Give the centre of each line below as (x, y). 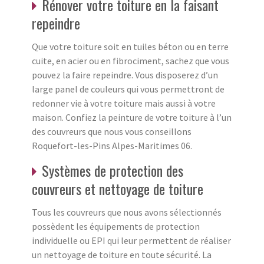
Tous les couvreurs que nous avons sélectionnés (127, 212)
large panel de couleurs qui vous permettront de (128, 89)
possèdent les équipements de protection (116, 227)
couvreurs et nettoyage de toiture (118, 189)
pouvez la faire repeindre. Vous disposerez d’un (125, 75)
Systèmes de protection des (113, 171)
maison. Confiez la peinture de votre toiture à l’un (132, 118)
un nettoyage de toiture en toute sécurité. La (122, 255)
